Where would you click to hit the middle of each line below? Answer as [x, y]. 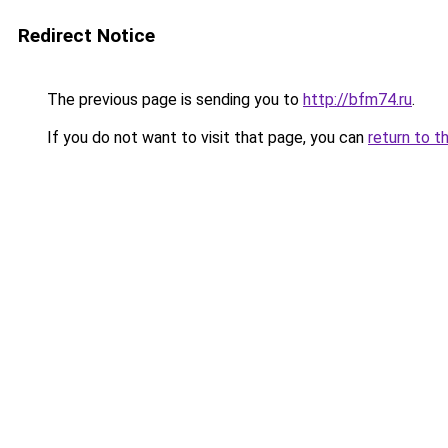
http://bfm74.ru [357, 99]
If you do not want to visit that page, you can [205, 137]
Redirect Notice [86, 35]
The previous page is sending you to [173, 99]
